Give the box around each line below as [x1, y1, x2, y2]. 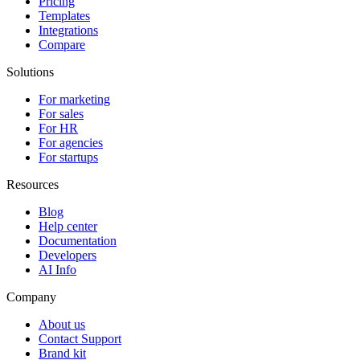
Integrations [39, 22, 98, 37]
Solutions [6, 64, 54, 79]
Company [6, 289, 56, 304]
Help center [39, 219, 97, 233]
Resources [6, 177, 59, 191]
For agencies [39, 135, 103, 149]
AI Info [39, 262, 76, 276]
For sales [39, 106, 84, 121]
